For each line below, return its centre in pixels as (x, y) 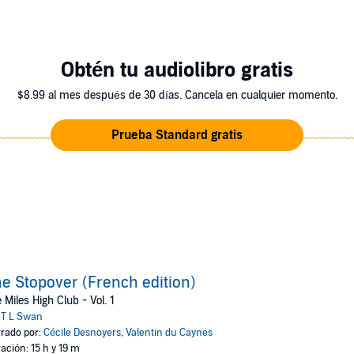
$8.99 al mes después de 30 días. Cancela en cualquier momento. (177, 95)
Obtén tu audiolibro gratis (177, 70)
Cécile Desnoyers (82, 333)
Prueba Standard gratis (177, 135)
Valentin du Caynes (169, 333)
